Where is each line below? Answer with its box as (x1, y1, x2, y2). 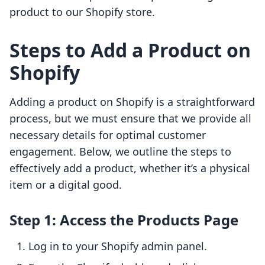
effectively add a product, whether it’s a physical (9, 161, 250, 176)
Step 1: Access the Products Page (9, 210, 238, 230)
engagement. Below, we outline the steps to (9, 144, 231, 159)
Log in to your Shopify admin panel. (28, 239, 207, 254)
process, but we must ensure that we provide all (9, 111, 251, 126)
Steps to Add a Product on (9, 37, 251, 63)
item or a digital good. (9, 177, 122, 192)
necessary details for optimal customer (9, 128, 206, 143)
